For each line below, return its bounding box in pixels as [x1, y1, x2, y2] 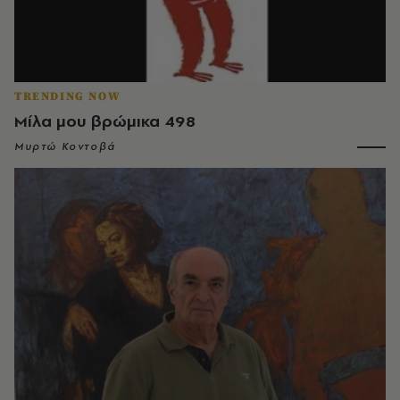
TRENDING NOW [14, 89, 121, 104]
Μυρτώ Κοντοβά [14, 139, 116, 154]
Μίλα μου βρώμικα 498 [14, 110, 196, 133]
